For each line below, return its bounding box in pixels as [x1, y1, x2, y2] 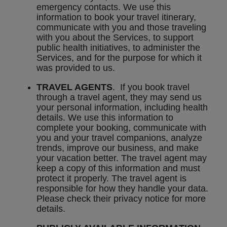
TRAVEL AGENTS [36, 82, 112, 93]
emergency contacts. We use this [36, 2, 171, 13]
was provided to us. [36, 63, 115, 73]
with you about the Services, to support [36, 32, 194, 43]
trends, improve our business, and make [36, 143, 199, 154]
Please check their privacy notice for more [36, 194, 206, 204]
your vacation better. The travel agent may [36, 153, 207, 164]
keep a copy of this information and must [36, 163, 200, 174]
